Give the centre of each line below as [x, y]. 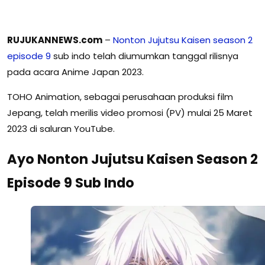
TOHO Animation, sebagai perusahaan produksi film [120, 96]
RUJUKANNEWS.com [55, 40]
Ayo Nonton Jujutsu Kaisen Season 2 [132, 159]
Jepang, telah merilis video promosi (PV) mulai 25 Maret [130, 112]
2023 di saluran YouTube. [61, 128]
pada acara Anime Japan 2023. [75, 72]
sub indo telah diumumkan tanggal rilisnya [145, 56]
